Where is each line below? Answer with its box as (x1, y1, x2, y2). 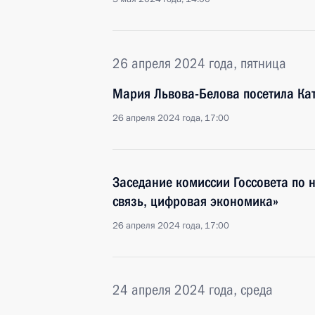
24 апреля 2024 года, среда (112, 281, 273, 298)
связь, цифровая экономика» (112, 193, 278, 210)
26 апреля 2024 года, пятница (112, 55, 286, 72)
